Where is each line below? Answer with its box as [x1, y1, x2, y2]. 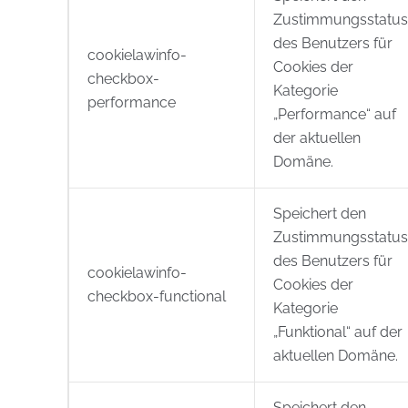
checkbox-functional [87, 288, 226, 305]
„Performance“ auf [273, 106, 396, 123]
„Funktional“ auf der [273, 323, 403, 341]
